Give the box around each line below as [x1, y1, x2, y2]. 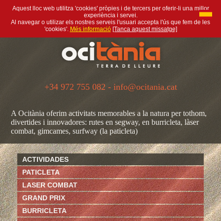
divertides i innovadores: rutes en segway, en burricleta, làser [11, 118, 199, 126]
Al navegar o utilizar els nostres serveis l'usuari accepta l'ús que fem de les [11, 19, 210, 26]
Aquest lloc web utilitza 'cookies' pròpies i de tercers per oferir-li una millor [12, 5, 209, 12]
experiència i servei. [83, 12, 138, 19]
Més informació [70, 26, 111, 33]
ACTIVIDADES [22, 155, 69, 163]
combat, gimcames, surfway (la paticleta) [11, 127, 138, 135]
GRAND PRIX [22, 194, 65, 202]
